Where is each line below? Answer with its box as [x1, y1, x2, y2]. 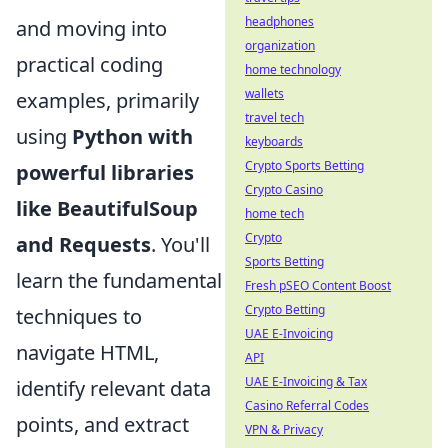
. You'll [151, 231, 210, 259]
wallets [245, 85, 284, 102]
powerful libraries [16, 159, 194, 187]
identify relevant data [16, 375, 211, 403]
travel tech [245, 109, 304, 126]
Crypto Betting [245, 301, 325, 318]
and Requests [16, 231, 151, 259]
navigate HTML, [16, 339, 159, 367]
